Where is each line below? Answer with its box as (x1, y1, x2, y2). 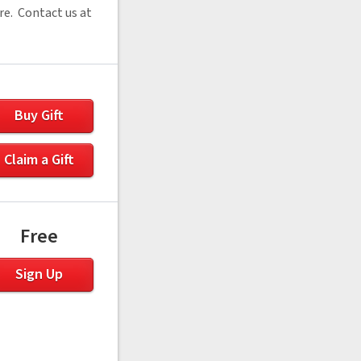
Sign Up (15, 264, 63, 285)
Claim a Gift (3, 150, 74, 171)
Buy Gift (14, 106, 64, 127)
